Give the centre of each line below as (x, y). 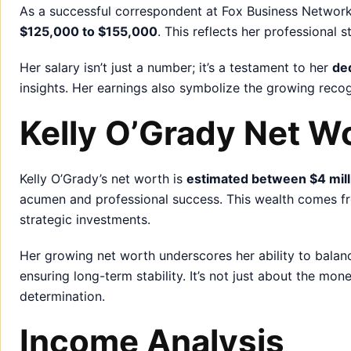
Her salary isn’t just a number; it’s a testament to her (176, 67)
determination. (62, 296)
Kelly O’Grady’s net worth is (103, 178)
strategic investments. (85, 219)
